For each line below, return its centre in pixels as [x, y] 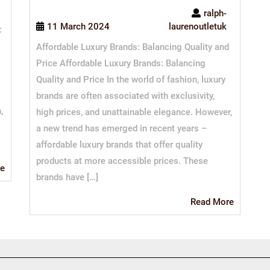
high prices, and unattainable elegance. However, [134, 112]
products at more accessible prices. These [122, 161]
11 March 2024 [78, 26]
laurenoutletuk [197, 26]
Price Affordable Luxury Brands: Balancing [121, 63]
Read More [212, 202]
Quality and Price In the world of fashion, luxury [131, 79]
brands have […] [67, 177]
